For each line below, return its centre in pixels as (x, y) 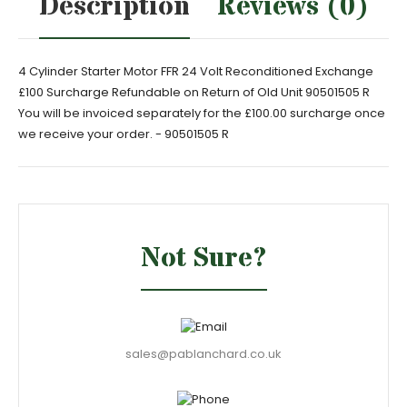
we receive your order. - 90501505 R (124, 134)
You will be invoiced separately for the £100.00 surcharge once (202, 113)
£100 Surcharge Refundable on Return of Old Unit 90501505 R (194, 92)
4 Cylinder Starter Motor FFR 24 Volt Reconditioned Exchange (196, 71)
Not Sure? (203, 258)
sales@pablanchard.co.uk (203, 354)
